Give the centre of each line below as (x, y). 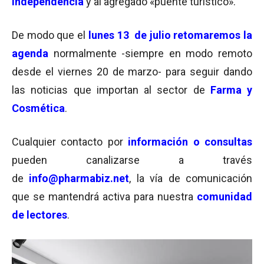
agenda (30, 53)
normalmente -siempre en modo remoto (150, 53)
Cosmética (38, 108)
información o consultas (190, 142)
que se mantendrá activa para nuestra (104, 197)
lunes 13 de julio (128, 35)
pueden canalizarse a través (132, 160)
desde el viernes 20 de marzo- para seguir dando (132, 72)
